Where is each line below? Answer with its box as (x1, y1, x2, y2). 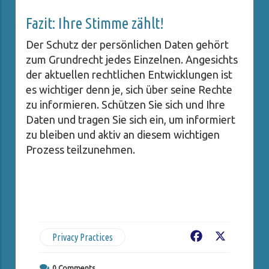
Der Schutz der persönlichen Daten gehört (26, 38, 229, 51)
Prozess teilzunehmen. (26, 144, 135, 156)
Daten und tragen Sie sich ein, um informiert (26, 113, 235, 126)
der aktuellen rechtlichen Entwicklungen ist (26, 68, 232, 81)
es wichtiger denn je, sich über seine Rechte (26, 83, 232, 96)
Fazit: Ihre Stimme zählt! (26, 14, 164, 32)
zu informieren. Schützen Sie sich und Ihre (26, 98, 225, 111)
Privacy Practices (52, 232, 113, 243)
